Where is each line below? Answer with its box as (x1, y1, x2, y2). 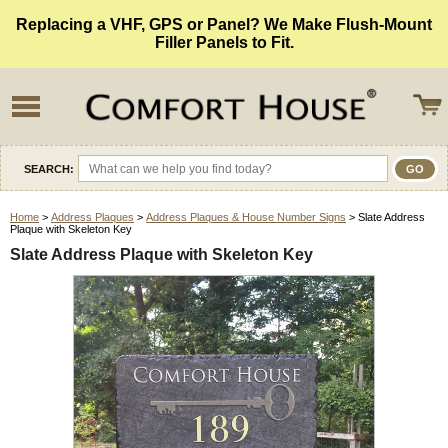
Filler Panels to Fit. (154, 34, 294, 51)
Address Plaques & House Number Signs (146, 211, 346, 224)
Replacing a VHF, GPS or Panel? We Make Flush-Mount (16, 16, 432, 33)
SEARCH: (24, 162, 74, 175)
